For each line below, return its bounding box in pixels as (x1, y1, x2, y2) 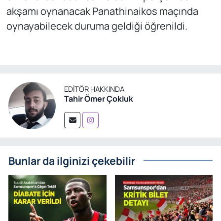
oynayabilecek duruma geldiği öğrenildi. (6, 19, 187, 33)
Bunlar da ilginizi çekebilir (8, 153, 135, 168)
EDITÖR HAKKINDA (64, 83, 124, 94)
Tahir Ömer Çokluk (64, 93, 133, 104)
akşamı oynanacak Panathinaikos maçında (6, 4, 198, 18)
